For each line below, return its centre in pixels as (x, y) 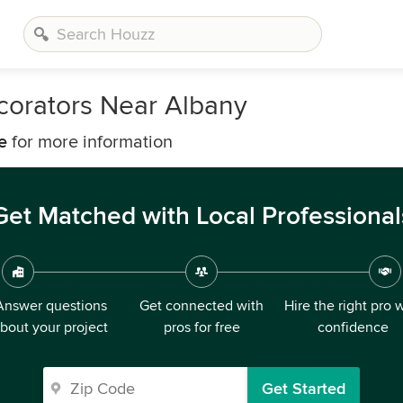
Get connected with (201, 306)
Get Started (304, 389)
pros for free (201, 327)
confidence (353, 327)
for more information (90, 142)
